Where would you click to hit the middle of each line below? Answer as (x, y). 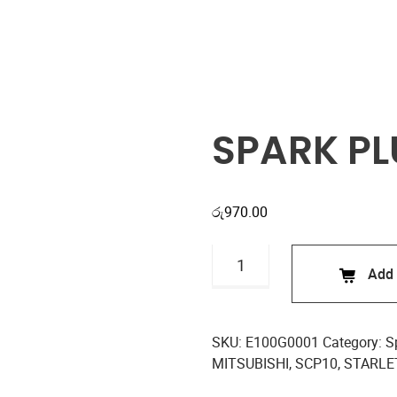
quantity (237, 318)
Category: (354, 342)
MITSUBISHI (250, 363)
